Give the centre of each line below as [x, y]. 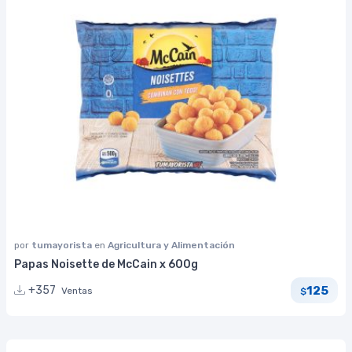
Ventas [77, 291]
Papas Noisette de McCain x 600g [106, 264]
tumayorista [63, 245]
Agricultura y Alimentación [171, 245]
